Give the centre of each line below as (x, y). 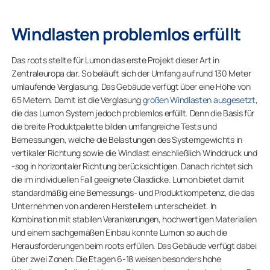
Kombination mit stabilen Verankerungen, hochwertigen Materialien (134, 219)
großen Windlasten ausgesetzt (199, 100)
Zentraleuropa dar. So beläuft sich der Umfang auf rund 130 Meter (131, 73)
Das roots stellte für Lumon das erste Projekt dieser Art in (115, 60)
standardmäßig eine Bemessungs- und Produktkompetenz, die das (133, 193)
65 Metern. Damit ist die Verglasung (77, 100)
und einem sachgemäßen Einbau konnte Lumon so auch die (120, 232)
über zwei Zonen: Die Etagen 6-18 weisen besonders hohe (116, 259)
